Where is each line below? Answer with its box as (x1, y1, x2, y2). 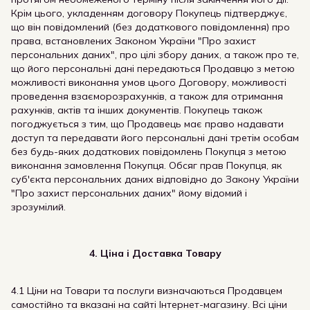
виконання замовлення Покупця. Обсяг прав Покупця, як (11, 159, 282, 172)
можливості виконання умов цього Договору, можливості (11, 76, 286, 89)
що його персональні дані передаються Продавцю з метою (11, 62, 295, 75)
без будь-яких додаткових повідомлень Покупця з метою (11, 145, 286, 158)
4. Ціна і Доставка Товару (89, 247, 221, 259)
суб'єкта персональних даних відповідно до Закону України (11, 173, 299, 185)
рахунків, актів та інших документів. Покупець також (11, 104, 262, 116)
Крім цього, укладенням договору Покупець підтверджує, (11, 7, 287, 19)
